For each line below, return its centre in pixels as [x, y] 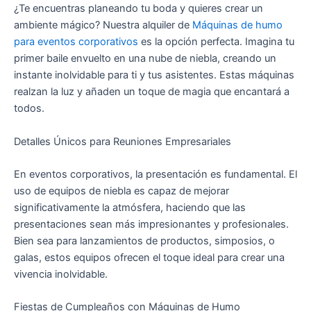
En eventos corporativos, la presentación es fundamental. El [155, 175]
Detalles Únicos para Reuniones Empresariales [123, 141]
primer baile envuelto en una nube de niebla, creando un [145, 59]
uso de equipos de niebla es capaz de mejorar [121, 191]
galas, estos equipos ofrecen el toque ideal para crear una [149, 258]
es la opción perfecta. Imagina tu [216, 42]
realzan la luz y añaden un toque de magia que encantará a [152, 92]
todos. [29, 109]
